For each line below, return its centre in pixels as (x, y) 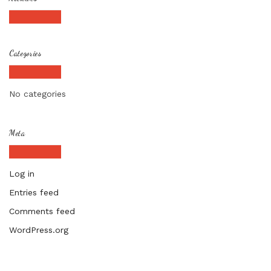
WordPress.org (39, 230)
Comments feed (42, 211)
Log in (22, 173)
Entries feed (34, 192)
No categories (38, 93)
